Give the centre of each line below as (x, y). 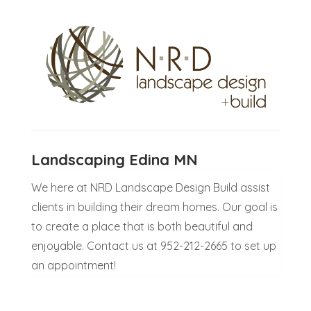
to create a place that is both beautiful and (142, 227)
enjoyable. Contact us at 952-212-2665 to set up (153, 246)
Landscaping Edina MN (114, 160)
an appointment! (73, 266)
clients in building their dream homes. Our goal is (154, 207)
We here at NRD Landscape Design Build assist (150, 188)
